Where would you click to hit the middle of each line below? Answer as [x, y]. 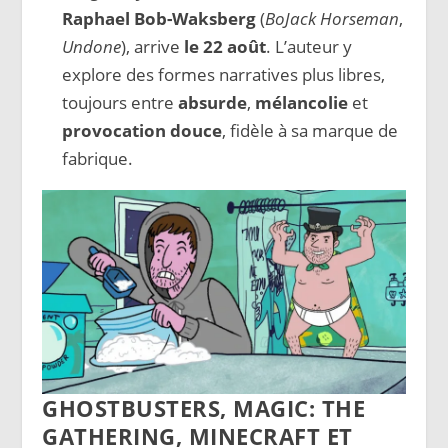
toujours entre [119, 102]
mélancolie [301, 102]
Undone [91, 46]
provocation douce [141, 130]
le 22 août [224, 46]
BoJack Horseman [331, 18]
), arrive [152, 46]
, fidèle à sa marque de [309, 130]
